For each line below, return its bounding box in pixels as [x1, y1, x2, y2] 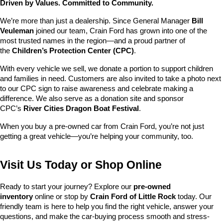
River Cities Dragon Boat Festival [23, 105, 139, 113]
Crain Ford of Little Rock [90, 193, 176, 201]
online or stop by [33, 193, 90, 201]
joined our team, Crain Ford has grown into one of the [34, 27, 207, 35]
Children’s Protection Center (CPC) [12, 47, 134, 55]
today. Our [176, 193, 212, 201]
